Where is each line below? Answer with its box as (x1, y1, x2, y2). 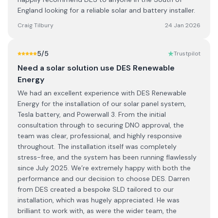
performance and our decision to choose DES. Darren (18, 174, 190, 183)
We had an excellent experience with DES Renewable (18, 89, 186, 97)
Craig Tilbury (18, 21, 54, 29)
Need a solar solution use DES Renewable (18, 63, 175, 73)
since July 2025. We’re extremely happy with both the (18, 163, 191, 172)
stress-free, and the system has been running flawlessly (18, 153, 197, 162)
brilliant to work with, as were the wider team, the (18, 206, 177, 215)
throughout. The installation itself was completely (18, 142, 177, 151)
